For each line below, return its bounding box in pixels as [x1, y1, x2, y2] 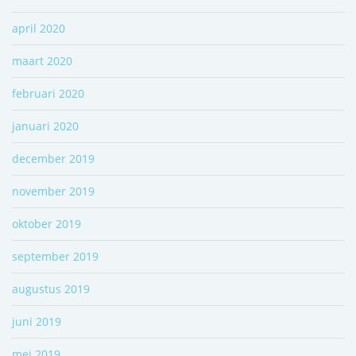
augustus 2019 [12, 281, 90, 296]
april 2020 [12, 20, 65, 36]
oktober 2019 [12, 215, 81, 231]
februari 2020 [12, 85, 84, 101]
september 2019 [12, 248, 99, 264]
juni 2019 [12, 313, 61, 329]
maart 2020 [12, 52, 72, 68]
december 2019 [12, 150, 95, 166]
